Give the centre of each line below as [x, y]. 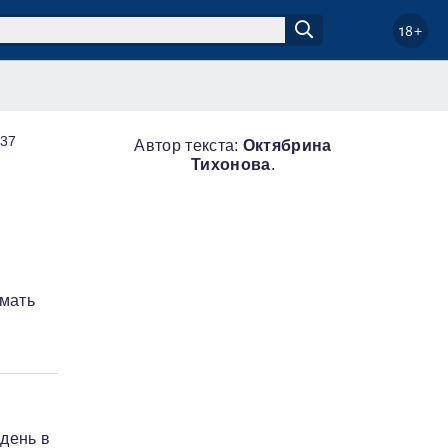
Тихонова [231, 164]
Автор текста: [188, 145]
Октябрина [287, 145]
